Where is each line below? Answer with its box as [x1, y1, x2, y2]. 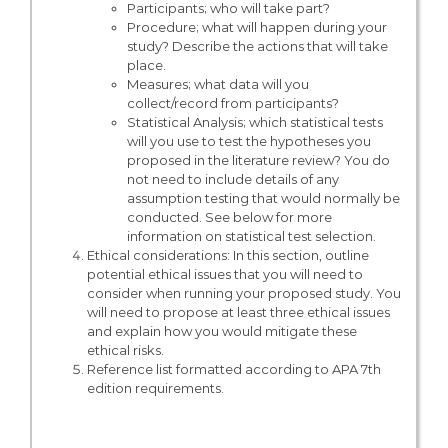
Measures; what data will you [126, 76, 309, 93]
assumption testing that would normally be [126, 190, 400, 207]
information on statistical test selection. [126, 228, 376, 245]
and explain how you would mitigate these [86, 323, 357, 340]
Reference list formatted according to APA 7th [86, 361, 381, 378]
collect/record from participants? [126, 95, 339, 112]
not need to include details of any [126, 171, 339, 188]
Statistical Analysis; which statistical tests [126, 114, 383, 131]
